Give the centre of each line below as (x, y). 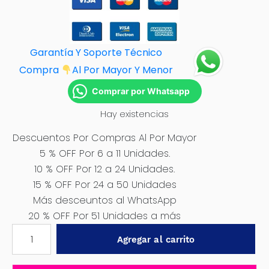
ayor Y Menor (142, 70)
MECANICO (36, 245)
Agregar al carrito (156, 240)
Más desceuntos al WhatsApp (104, 200)
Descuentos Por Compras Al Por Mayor (104, 138)
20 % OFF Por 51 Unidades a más (104, 216)
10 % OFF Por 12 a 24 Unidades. (104, 169)
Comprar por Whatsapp (141, 91)
